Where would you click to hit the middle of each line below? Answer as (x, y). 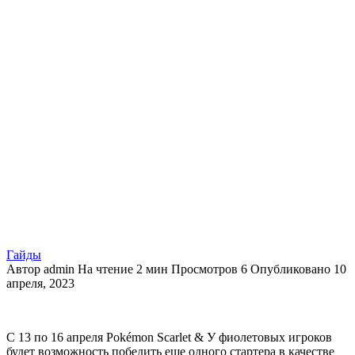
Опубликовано (290, 269)
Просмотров (204, 269)
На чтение (105, 269)
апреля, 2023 (40, 283)
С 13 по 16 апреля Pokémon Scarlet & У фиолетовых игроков (169, 337)
